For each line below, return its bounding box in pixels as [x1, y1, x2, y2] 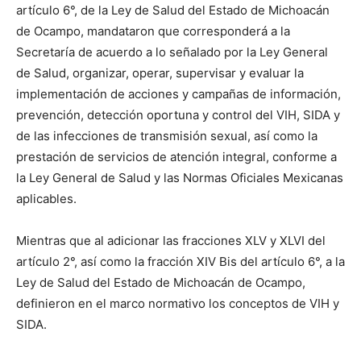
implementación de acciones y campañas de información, [16, 86, 341, 102]
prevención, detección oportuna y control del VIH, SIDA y [16, 107, 340, 122]
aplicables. [16, 191, 77, 206]
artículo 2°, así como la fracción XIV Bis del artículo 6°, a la [16, 254, 345, 269]
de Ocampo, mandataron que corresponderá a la [16, 23, 290, 39]
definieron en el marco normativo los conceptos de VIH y [16, 296, 339, 311]
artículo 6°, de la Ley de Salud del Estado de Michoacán [16, 2, 330, 18]
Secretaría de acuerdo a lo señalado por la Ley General [16, 44, 328, 60]
